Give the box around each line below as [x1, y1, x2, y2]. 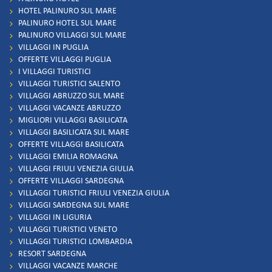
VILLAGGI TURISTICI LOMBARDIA [18, 237, 132, 246]
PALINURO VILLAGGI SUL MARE [18, 30, 126, 40]
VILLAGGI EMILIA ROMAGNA [18, 152, 118, 161]
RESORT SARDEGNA [18, 249, 86, 259]
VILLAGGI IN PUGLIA [18, 42, 89, 52]
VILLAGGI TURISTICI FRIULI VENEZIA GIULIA [18, 188, 169, 198]
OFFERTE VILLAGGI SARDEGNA [18, 176, 124, 186]
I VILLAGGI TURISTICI [18, 67, 91, 76]
